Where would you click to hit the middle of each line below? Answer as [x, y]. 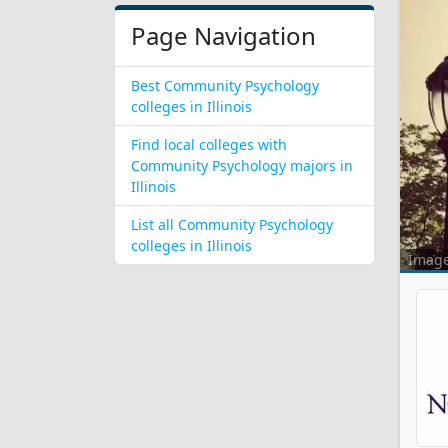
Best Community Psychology [225, 85]
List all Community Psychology [232, 224]
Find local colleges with [209, 144]
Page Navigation [223, 35]
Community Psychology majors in [242, 165]
